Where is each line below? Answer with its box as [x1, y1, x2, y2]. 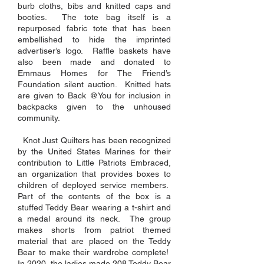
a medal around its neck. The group [18, 214, 171, 223]
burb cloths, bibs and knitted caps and [18, 1, 171, 11]
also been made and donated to [18, 57, 171, 67]
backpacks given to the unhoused [18, 102, 171, 111]
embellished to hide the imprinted [18, 35, 171, 44]
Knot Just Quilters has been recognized [18, 136, 171, 145]
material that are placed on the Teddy [18, 236, 171, 246]
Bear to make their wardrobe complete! [18, 247, 171, 257]
